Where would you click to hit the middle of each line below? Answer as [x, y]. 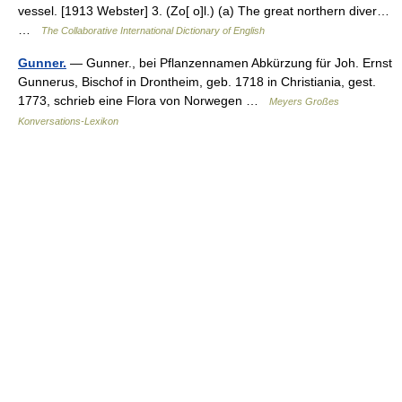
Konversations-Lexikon [68, 121]
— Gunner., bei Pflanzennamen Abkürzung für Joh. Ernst [229, 63]
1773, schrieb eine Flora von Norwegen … [144, 100]
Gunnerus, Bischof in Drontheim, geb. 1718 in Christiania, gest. [197, 82]
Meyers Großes [304, 101]
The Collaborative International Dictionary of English [153, 31]
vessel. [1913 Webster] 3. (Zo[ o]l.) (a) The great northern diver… [204, 11]
